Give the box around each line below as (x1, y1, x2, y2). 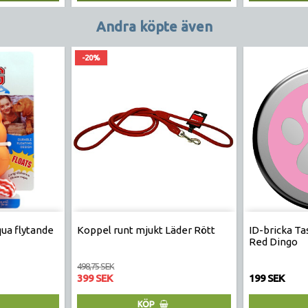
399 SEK (77, 272, 112, 284)
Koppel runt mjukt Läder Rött (77, 223, 215, 236)
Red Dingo (249, 235, 298, 247)
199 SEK (249, 272, 284, 284)
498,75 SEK (77, 261, 114, 271)
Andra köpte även (96, 18, 212, 34)
